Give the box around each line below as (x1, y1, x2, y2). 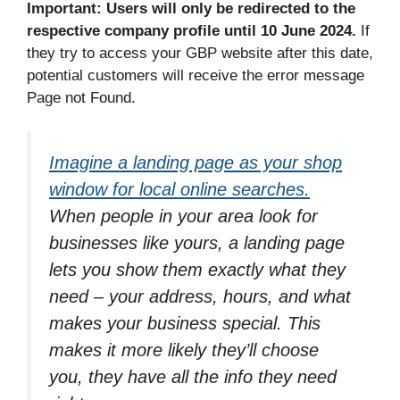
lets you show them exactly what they (49, 260, 346, 280)
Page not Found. (27, 88, 136, 106)
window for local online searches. (49, 179, 310, 200)
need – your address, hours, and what (49, 287, 351, 307)
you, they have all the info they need (49, 367, 337, 387)
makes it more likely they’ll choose (49, 340, 319, 361)
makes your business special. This (49, 313, 321, 334)
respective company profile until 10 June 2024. (27, 21, 361, 39)
